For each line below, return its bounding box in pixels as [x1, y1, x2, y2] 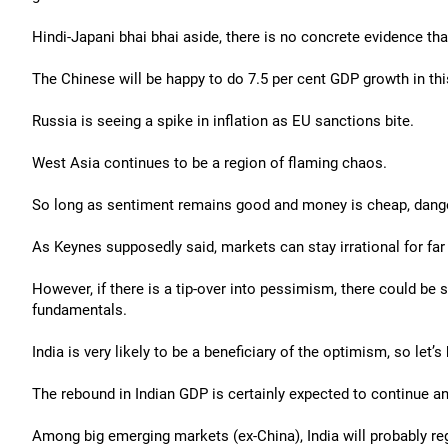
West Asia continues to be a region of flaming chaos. [32, 154, 387, 172]
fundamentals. [32, 301, 127, 319]
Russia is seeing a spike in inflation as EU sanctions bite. [32, 112, 414, 130]
